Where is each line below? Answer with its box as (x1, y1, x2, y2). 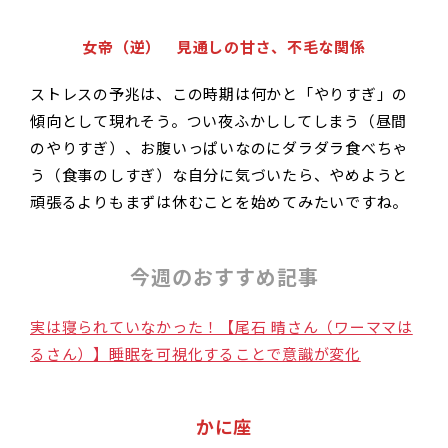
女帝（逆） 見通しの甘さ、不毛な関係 (82, 36, 366, 58)
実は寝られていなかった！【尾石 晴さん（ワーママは (30, 316, 413, 338)
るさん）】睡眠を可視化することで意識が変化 (30, 343, 361, 365)
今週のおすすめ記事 (129, 263, 319, 292)
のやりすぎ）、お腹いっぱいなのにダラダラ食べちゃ (30, 137, 408, 159)
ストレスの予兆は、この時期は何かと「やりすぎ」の (30, 83, 408, 105)
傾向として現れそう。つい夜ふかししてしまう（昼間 (30, 110, 407, 132)
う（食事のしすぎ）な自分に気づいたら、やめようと (30, 164, 408, 186)
